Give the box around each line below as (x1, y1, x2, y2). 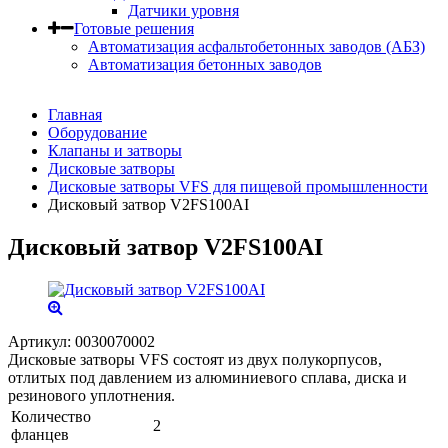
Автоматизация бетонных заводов (88, 56, 322, 73)
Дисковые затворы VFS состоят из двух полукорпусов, (8, 350, 382, 368)
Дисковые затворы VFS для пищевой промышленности (48, 178, 428, 195)
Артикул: (8, 332, 75, 350)
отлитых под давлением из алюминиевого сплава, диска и (8, 368, 407, 386)
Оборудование (48, 124, 147, 141)
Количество (11, 407, 91, 425)
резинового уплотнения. (8, 386, 175, 404)
